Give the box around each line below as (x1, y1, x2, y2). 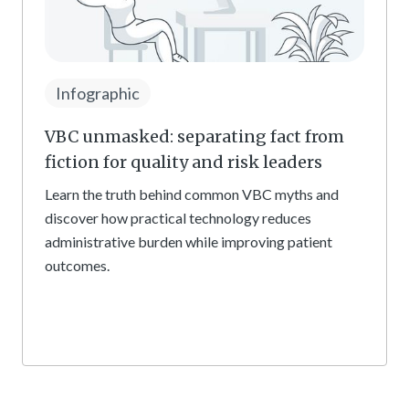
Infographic (56, 82, 140, 103)
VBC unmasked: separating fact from (45, 125, 344, 147)
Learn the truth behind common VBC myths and (45, 184, 339, 203)
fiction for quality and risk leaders (45, 151, 322, 173)
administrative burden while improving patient (45, 232, 332, 250)
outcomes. (45, 256, 110, 274)
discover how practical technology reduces (45, 208, 311, 226)
